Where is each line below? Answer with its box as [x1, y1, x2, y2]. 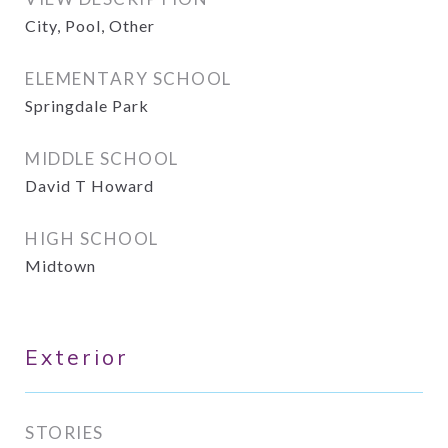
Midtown [25, 256, 96, 275]
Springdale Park [25, 96, 149, 115]
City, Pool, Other [25, 16, 155, 35]
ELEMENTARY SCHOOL [25, 68, 232, 89]
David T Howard [25, 176, 154, 195]
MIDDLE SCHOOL [25, 148, 179, 169]
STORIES [25, 422, 104, 443]
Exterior [25, 344, 129, 370]
